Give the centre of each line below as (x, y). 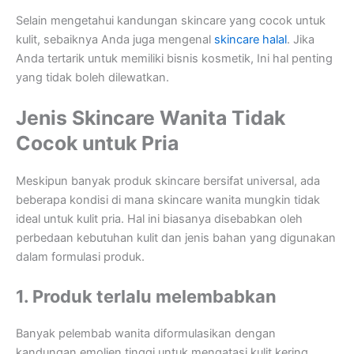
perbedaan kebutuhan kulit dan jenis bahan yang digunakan (176, 237)
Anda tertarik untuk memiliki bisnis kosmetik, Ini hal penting (174, 58)
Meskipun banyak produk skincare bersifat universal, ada (168, 181)
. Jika (301, 39)
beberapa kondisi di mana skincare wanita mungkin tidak (168, 200)
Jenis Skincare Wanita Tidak (151, 117)
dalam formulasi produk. (80, 256)
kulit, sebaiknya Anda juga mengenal (115, 39)
